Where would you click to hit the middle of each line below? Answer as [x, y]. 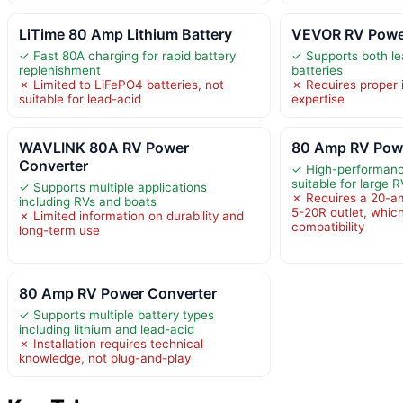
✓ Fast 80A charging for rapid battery [127, 55]
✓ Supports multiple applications [113, 187]
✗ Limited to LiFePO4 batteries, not [121, 84]
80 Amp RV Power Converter [118, 293]
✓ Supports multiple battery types [116, 314]
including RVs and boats [88, 201]
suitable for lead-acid [80, 99]
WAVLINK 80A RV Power [104, 147]
